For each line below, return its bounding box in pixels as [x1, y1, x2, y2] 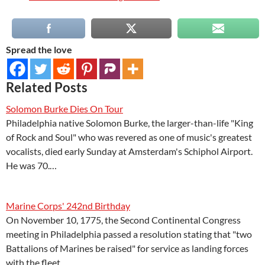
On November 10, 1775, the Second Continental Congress [6, 214, 241, 225]
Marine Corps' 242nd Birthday [6, 200, 130, 211]
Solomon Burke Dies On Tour [6, 103, 123, 114]
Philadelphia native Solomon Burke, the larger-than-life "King [6, 117, 253, 128]
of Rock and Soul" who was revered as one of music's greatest [6, 131, 252, 143]
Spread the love [6, 44, 72, 55]
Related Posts [6, 79, 88, 95]
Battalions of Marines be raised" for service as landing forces [6, 243, 248, 254]
